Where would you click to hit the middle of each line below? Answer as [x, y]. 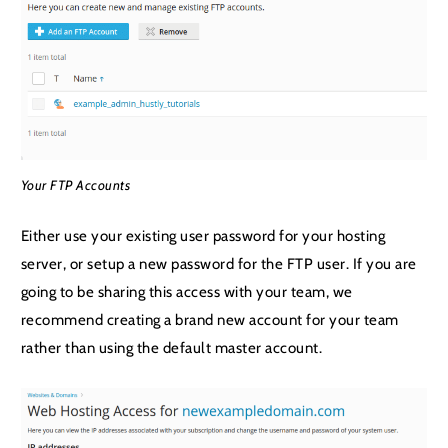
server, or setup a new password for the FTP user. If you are [218, 263]
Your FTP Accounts [75, 185]
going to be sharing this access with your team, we [186, 291]
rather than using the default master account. [171, 347]
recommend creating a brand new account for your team [209, 319]
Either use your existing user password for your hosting [203, 235]
